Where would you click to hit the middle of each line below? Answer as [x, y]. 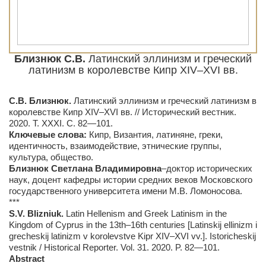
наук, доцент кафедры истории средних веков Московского [131, 180]
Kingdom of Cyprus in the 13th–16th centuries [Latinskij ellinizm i [133, 225]
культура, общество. [51, 157]
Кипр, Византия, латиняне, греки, [156, 134]
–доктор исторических [207, 168]
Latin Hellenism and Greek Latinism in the [146, 213]
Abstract [27, 259]
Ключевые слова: [49, 134]
